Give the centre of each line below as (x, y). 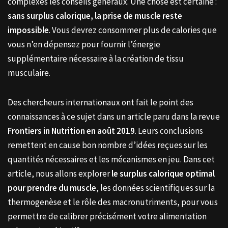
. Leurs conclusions (169, 131)
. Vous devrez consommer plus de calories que (133, 30)
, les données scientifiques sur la (155, 188)
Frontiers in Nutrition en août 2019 (71, 131)
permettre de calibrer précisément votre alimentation (107, 216)
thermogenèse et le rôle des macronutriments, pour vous (113, 202)
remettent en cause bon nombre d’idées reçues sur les (108, 145)
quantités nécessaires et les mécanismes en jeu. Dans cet (111, 159)
